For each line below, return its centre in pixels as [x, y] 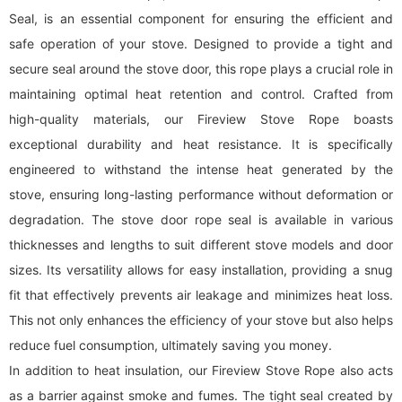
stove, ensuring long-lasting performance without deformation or [201, 194]
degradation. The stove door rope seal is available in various [201, 219]
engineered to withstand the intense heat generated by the [201, 169]
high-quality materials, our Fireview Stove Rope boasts [201, 119]
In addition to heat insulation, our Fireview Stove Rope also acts [201, 370]
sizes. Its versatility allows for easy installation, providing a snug [201, 270]
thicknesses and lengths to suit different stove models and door [201, 245]
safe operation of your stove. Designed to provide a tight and [201, 44]
